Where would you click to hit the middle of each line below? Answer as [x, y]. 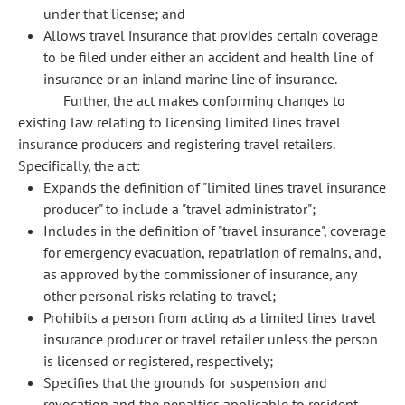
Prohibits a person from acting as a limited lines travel [210, 317]
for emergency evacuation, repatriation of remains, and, [212, 252]
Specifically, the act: [79, 165]
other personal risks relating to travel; [160, 296]
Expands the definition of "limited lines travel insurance [215, 187]
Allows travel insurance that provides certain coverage [211, 35]
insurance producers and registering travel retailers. [177, 144]
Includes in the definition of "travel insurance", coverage [215, 231]
